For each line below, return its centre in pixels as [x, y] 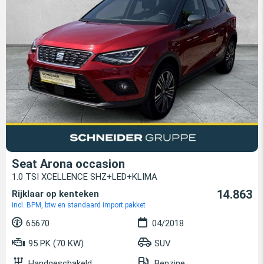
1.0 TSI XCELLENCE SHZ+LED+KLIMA [85, 176]
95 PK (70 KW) [55, 243]
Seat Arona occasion [68, 164]
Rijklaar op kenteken [55, 194]
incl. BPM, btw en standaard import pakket [79, 205]
